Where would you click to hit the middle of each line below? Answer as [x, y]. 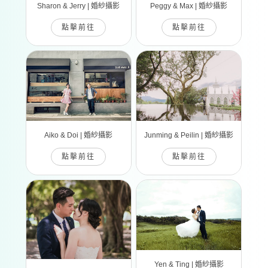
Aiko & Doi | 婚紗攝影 [79, 135]
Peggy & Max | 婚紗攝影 [189, 6]
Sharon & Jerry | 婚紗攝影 [79, 6]
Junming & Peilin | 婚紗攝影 [189, 135]
